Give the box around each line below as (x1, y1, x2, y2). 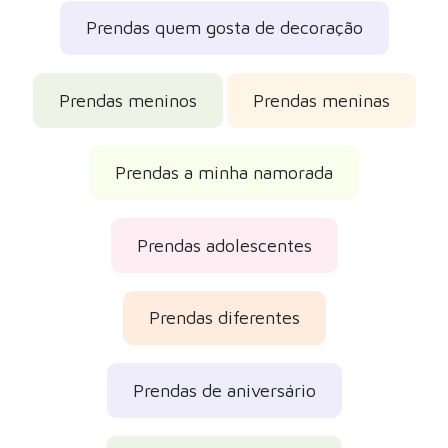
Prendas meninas (252, 89, 390, 111)
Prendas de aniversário (132, 379, 316, 401)
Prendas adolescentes (136, 234, 312, 256)
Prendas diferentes (148, 307, 300, 329)
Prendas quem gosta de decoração (85, 17, 363, 39)
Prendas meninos (58, 89, 197, 111)
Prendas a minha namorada (115, 162, 333, 184)
